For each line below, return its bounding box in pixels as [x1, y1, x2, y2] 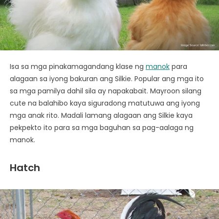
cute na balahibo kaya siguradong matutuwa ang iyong [10, 98, 200, 109]
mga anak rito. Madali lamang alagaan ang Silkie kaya [10, 110, 193, 121]
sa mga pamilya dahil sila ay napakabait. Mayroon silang [10, 86, 201, 96]
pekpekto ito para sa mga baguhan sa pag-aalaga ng [10, 123, 194, 133]
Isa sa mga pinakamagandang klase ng [10, 62, 146, 72]
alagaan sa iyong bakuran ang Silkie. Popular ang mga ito [10, 74, 204, 84]
